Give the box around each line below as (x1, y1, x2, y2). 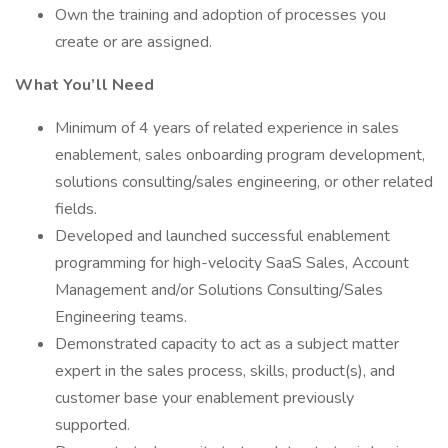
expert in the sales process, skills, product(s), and (55, 360, 395, 382)
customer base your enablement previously (55, 387, 354, 409)
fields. (55, 198, 101, 220)
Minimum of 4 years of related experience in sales (55, 117, 399, 139)
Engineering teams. (55, 306, 187, 328)
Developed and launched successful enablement (55, 225, 390, 247)
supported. (55, 414, 134, 436)
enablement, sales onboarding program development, (55, 144, 425, 166)
